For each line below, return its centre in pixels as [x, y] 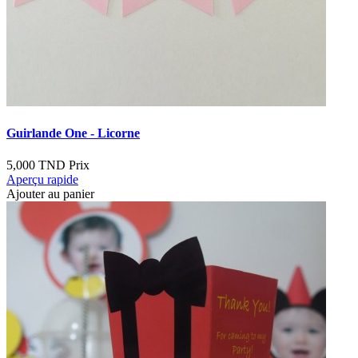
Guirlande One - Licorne [73, 133]
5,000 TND [36, 165]
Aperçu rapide [42, 179]
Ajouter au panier [50, 193]
